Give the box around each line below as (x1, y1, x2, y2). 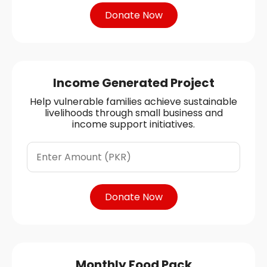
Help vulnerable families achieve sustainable (30, 94, 237, 108)
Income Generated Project (52, 74, 215, 91)
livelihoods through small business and (44, 105, 223, 120)
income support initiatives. (72, 117, 195, 131)
